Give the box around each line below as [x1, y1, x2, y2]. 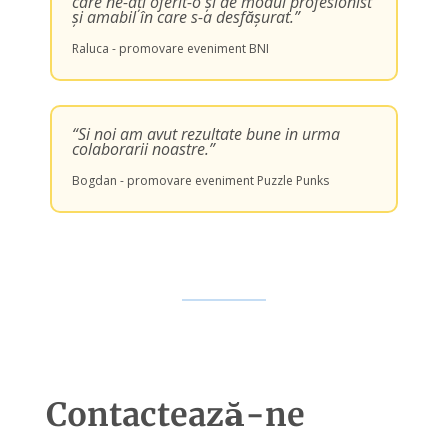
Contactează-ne [46, 394, 305, 435]
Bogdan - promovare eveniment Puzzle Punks [72, 171, 329, 189]
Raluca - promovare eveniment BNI [72, 39, 269, 57]
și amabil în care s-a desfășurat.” [72, 5, 300, 28]
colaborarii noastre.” [72, 137, 215, 160]
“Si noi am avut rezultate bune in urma [72, 122, 340, 145]
